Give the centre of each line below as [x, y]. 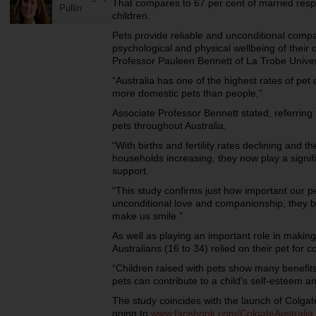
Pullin [71, 8]
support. [130, 171]
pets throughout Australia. [169, 126]
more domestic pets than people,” [187, 93]
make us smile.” [147, 216]
